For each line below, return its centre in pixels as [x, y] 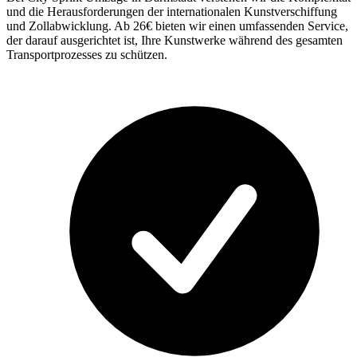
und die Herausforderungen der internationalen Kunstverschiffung [172, 11]
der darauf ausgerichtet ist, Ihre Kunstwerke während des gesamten [175, 40]
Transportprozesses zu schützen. [87, 54]
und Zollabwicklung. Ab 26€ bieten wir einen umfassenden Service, [177, 25]
